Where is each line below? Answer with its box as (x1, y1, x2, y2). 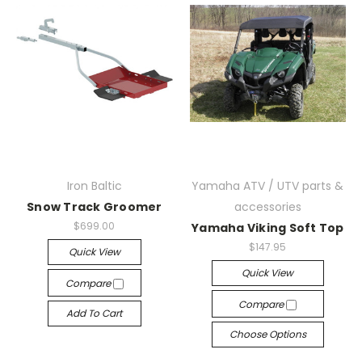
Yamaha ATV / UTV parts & (192, 177, 344, 194)
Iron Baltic (66, 177, 122, 194)
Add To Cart (66, 305, 123, 320)
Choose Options (229, 326, 306, 341)
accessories (234, 198, 301, 215)
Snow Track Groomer (27, 198, 162, 215)
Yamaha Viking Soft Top (192, 219, 344, 236)
